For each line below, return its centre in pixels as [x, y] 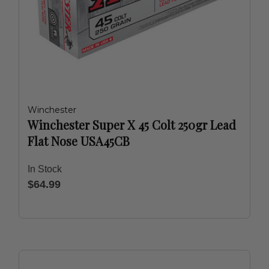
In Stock [45, 169]
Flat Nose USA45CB [79, 141]
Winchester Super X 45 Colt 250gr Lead [132, 125]
